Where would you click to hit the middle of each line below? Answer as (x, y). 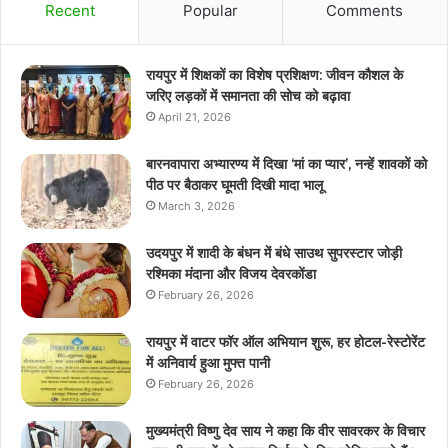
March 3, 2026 (196, 205)
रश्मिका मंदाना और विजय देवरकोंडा (231, 273)
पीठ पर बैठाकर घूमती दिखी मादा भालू (234, 184)
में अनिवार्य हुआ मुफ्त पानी (208, 362)
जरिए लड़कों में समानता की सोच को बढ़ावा (248, 95)
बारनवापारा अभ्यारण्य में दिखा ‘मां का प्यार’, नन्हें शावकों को (286, 163)
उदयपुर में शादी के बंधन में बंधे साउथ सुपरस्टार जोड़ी (274, 252)
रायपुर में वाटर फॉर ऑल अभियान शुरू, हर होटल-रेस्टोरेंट (285, 341)
